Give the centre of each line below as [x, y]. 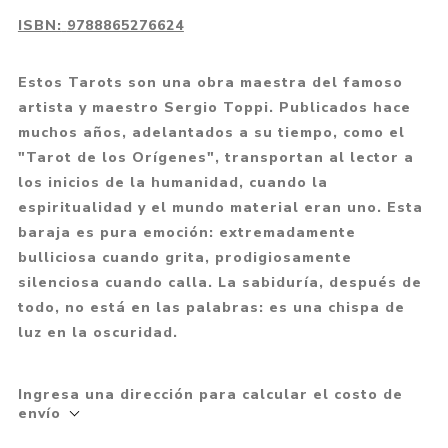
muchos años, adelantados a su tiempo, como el [211, 132]
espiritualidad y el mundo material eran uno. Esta [220, 207]
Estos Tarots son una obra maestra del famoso [210, 82]
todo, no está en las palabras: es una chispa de [211, 307]
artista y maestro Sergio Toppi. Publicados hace [214, 107]
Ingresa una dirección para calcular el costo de [210, 394]
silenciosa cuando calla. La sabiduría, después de [219, 282]
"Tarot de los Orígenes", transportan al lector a [215, 157]
